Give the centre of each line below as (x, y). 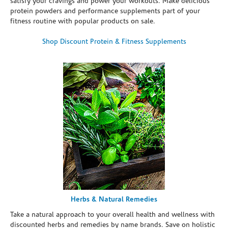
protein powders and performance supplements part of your (105, 11)
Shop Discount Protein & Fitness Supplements (114, 42)
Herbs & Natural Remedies (114, 199)
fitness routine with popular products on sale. (83, 21)
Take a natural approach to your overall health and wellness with (112, 215)
